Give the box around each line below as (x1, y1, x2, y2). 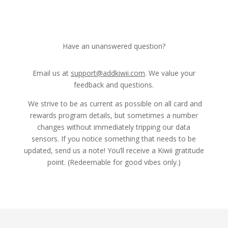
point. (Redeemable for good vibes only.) (47, 157, 181, 167)
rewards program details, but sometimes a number (30, 110, 198, 120)
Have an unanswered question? (62, 41, 165, 51)
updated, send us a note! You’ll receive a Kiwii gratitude (23, 146, 204, 155)
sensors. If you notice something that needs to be (32, 134, 196, 144)
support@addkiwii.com (70, 68, 145, 78)
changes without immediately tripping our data (37, 122, 191, 132)
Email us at (32, 68, 71, 78)
